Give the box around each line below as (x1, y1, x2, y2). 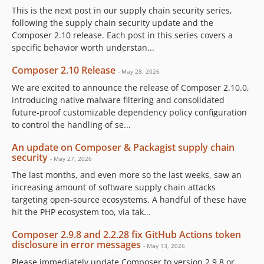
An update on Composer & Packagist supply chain (12, 141, 235, 154)
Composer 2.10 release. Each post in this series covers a (12, 29, 233, 41)
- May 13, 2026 (143, 242, 185, 250)
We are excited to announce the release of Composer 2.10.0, (12, 82, 249, 93)
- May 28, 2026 (118, 67, 160, 75)
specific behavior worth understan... (12, 42, 154, 53)
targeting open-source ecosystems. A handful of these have (12, 194, 246, 205)
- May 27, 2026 (50, 154, 92, 163)
